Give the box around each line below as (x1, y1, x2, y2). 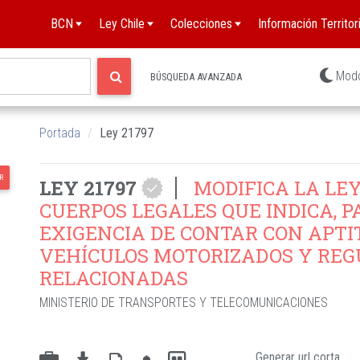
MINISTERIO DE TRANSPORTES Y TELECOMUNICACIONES (39, 295, 328, 311)
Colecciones (170, 16, 232, 31)
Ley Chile (99, 16, 145, 31)
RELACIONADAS (39, 265, 188, 292)
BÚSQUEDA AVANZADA (150, 70, 243, 83)
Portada (39, 125, 80, 141)
